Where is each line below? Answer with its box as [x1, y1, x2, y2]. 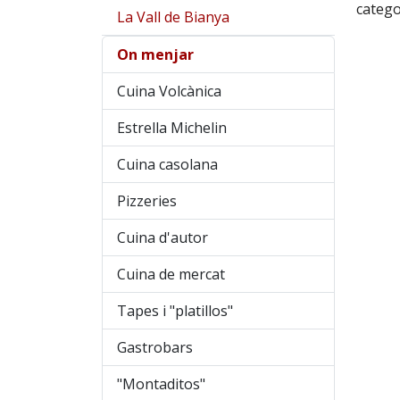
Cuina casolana [117, 154, 218, 175]
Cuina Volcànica [117, 81, 221, 102]
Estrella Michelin [117, 118, 227, 138]
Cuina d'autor [117, 228, 208, 248]
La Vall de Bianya [117, 7, 229, 28]
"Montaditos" [117, 374, 205, 395]
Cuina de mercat [117, 264, 225, 285]
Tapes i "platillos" [117, 301, 233, 321]
